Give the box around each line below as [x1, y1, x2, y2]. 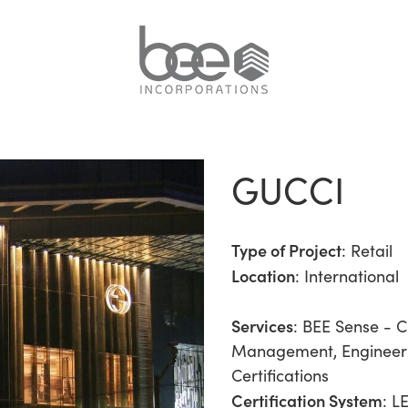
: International [295, 265, 399, 287]
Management [231, 340, 333, 362]
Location [231, 264, 295, 287]
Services [231, 314, 293, 337]
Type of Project [231, 239, 342, 261]
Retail [351, 240, 393, 261]
